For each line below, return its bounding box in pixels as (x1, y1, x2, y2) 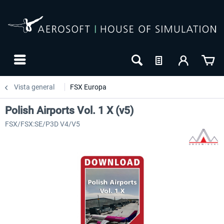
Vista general (14, 83, 54, 91)
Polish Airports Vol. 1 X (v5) (5, 104, 133, 116)
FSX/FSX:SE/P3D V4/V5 (5, 120, 80, 128)
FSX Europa (70, 83, 106, 91)
